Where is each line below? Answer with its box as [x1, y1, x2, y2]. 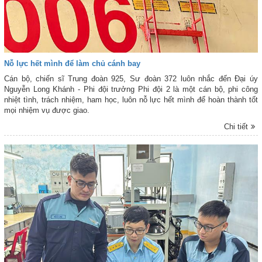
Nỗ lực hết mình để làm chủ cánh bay [4, 59, 140, 68]
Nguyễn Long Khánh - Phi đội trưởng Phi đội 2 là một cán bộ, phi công [4, 85, 258, 94]
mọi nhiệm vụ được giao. [4, 106, 89, 115]
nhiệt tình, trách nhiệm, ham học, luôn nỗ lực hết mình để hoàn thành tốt [4, 95, 258, 105]
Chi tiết [224, 122, 249, 132]
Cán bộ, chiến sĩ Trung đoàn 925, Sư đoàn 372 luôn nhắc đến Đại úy [4, 74, 258, 84]
